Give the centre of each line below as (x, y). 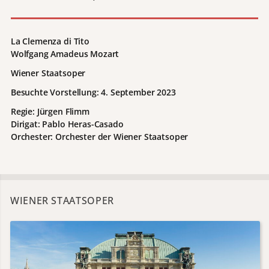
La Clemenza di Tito (50, 41)
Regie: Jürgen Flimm (50, 112)
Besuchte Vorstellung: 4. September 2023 (93, 92)
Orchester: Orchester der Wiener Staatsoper (99, 137)
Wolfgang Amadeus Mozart (65, 53)
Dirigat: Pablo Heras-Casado (67, 124)
